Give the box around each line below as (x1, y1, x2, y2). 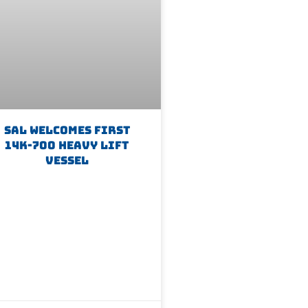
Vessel (45, 153, 89, 168)
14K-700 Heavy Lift (5, 138, 130, 153)
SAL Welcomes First (3, 123, 131, 138)
